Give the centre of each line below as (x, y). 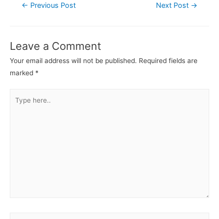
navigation (26, 15)
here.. (18, 107)
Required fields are (168, 60)
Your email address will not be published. (73, 60)
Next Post (174, 6)
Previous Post (52, 6)
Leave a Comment (55, 46)
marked (22, 73)
